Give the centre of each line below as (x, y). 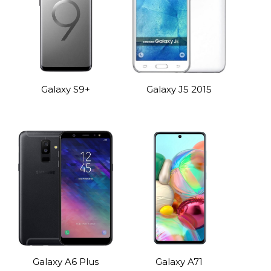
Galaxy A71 (179, 262)
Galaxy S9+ (66, 89)
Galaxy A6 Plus (66, 262)
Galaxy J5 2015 (179, 89)
